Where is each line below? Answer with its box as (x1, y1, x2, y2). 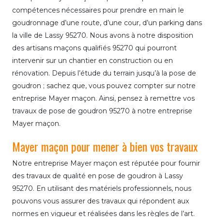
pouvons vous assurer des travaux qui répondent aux (12, 197, 189, 206)
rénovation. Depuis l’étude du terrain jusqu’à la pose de (12, 69, 196, 78)
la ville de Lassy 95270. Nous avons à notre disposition (12, 31, 193, 40)
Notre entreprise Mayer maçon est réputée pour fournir (12, 159, 200, 168)
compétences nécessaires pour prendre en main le (12, 6, 184, 15)
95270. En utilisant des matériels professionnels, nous (12, 184, 191, 193)
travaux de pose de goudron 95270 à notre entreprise (12, 107, 192, 116)
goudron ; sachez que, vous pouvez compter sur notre (12, 81, 196, 91)
